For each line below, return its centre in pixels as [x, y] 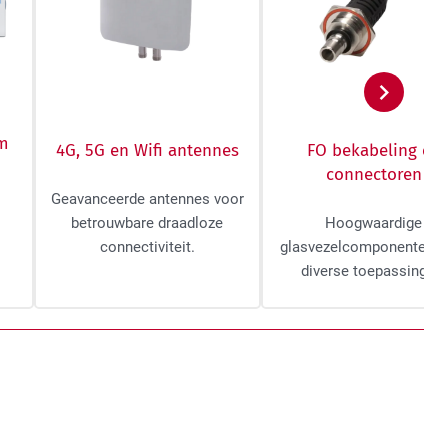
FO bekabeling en [373, 151]
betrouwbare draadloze [147, 223]
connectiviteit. [147, 247]
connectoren [373, 175]
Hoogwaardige [374, 223]
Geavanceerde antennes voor [147, 199]
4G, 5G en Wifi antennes [147, 151]
